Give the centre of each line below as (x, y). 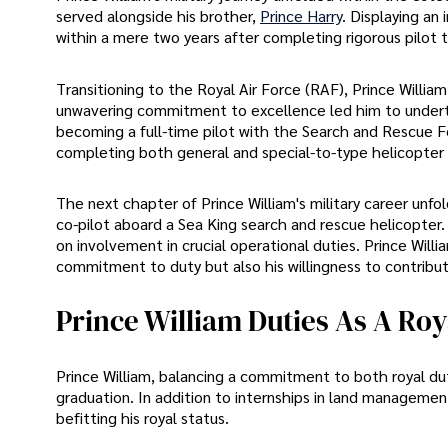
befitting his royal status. (142, 417)
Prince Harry (301, 16)
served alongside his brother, (158, 16)
